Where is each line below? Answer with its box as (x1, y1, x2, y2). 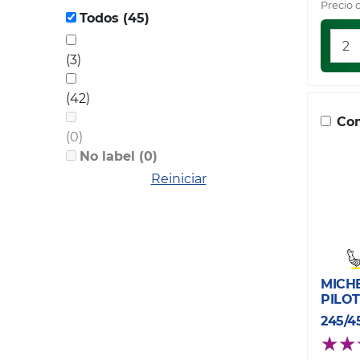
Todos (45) (123, 10, 149, 27)
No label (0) (139, 149, 157, 165)
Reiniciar (150, 171, 207, 187)
